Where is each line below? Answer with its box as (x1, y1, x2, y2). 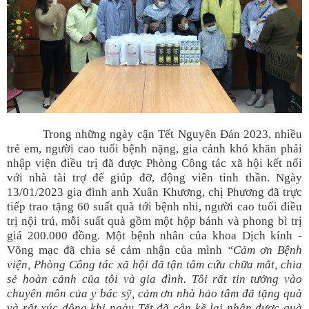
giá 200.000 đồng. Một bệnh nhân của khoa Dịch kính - (7, 229, 302, 242)
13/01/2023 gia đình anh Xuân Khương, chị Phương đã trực (7, 186, 302, 199)
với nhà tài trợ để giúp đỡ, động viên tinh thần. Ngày (7, 171, 302, 184)
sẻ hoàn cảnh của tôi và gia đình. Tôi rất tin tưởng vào (7, 272, 302, 286)
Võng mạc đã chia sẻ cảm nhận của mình (7, 243, 227, 257)
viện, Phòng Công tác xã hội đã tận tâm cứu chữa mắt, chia (7, 258, 302, 271)
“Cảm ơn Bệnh (226, 243, 303, 257)
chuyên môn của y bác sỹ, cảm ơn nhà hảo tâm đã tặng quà (7, 287, 302, 300)
